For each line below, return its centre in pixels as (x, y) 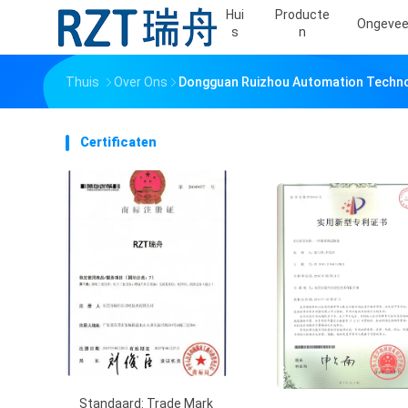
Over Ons (141, 82)
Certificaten (118, 142)
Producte (302, 15)
